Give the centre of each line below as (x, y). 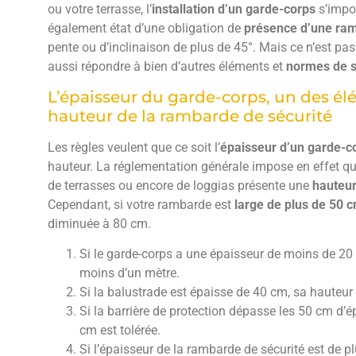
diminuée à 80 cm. (99, 224)
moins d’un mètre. (130, 273)
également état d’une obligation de (146, 28)
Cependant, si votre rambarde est (141, 205)
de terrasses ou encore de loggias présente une (180, 186)
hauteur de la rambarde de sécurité (190, 116)
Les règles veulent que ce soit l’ (134, 148)
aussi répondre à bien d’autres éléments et (165, 66)
